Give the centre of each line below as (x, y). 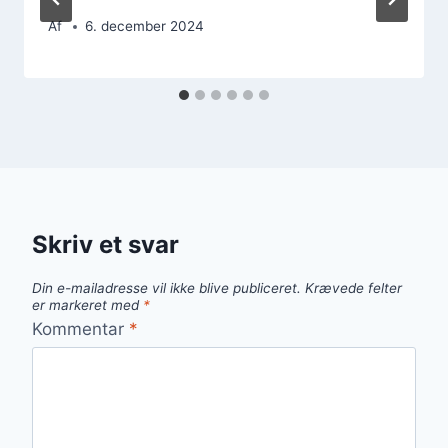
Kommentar (80, 328)
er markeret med (87, 305)
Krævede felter (353, 288)
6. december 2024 (145, 26)
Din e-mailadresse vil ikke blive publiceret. (166, 288)
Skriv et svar (105, 245)
